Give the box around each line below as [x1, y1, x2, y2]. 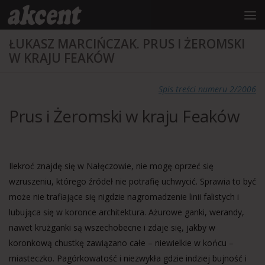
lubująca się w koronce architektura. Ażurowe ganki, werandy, [9, 206, 244, 218]
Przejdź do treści [16, 11, 72, 21]
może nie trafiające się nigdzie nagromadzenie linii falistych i [9, 191, 239, 202]
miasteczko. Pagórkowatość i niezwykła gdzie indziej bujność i [9, 253, 247, 264]
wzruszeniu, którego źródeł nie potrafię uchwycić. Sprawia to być [9, 176, 256, 187]
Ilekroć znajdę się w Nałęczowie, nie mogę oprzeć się [9, 160, 214, 172]
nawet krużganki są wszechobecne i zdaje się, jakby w [9, 222, 215, 233]
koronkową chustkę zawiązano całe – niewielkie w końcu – [9, 237, 234, 248]
